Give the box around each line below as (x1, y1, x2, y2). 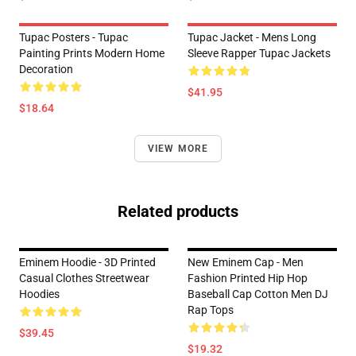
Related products (118, 202, 238, 221)
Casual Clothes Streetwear (19, 272, 149, 284)
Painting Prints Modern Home (19, 47, 164, 60)
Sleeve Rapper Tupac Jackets (188, 47, 331, 60)
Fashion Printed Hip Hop (188, 272, 308, 284)
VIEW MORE (147, 143, 209, 154)
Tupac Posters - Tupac (19, 31, 128, 44)
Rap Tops (188, 304, 234, 316)
